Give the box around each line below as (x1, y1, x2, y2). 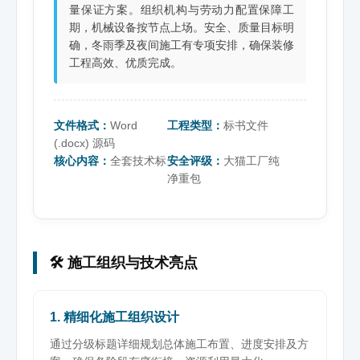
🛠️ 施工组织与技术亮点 (49, 255, 198, 272)
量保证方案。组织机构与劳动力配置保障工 (69, 2, 294, 16)
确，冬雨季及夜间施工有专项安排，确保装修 (69, 38, 294, 51)
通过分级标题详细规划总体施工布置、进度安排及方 (50, 337, 309, 351)
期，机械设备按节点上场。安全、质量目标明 (69, 20, 294, 34)
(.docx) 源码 (54, 136, 115, 149)
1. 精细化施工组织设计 (50, 310, 179, 325)
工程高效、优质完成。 (69, 55, 182, 69)
